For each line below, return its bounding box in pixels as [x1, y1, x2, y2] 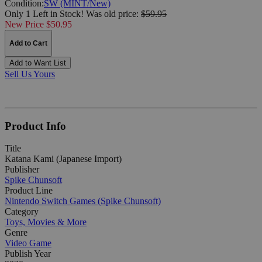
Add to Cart [9, 39, 47, 47]
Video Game [5, 238, 51, 249]
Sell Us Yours [5, 68, 55, 79]
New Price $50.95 [5, 19, 72, 29]
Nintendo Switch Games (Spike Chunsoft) [5, 196, 161, 206]
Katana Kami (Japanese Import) [5, 154, 122, 164]
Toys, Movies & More [5, 217, 87, 227]
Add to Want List [9, 58, 66, 67]
